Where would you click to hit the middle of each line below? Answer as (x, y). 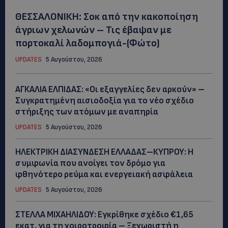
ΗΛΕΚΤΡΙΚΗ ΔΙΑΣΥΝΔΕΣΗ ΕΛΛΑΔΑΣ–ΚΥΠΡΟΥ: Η (104, 152)
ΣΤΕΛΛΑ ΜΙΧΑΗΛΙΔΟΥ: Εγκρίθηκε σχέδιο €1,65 (104, 215)
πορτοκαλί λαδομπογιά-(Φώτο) (88, 43)
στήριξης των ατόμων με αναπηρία (87, 112)
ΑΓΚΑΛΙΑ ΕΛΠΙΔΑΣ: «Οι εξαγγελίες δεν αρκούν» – (110, 89)
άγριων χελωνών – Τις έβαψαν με (93, 30)
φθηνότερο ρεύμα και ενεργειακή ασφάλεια (104, 174)
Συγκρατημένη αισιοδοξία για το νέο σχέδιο (105, 101)
